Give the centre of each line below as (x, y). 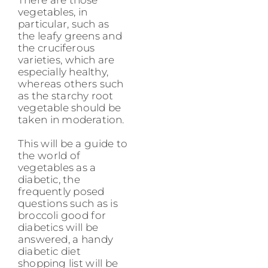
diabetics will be (58, 227)
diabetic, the (49, 179)
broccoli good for (62, 215)
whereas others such (71, 83)
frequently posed (61, 191)
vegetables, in (53, 12)
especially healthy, (63, 71)
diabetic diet (49, 251)
